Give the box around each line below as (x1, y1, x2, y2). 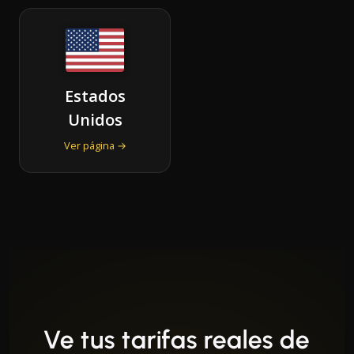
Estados (64, 85, 126, 107)
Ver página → (63, 137, 126, 153)
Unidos (67, 108, 122, 130)
